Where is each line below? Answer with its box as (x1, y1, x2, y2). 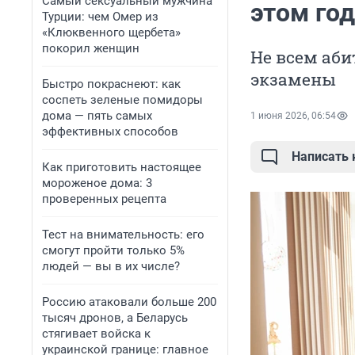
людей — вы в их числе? (42, 259, 180, 273)
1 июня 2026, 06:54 (250, 110, 336, 122)
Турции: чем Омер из (42, 10, 158, 24)
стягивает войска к (42, 326, 151, 341)
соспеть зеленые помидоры (42, 93, 203, 107)
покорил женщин (42, 41, 139, 55)
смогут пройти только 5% (42, 243, 185, 258)
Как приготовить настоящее (42, 160, 201, 174)
